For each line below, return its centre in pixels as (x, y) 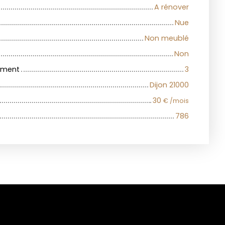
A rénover (172, 7)
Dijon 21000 (169, 85)
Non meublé (167, 38)
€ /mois (176, 101)
